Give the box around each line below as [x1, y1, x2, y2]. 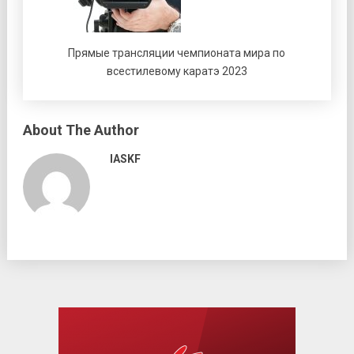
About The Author [22, 121, 139, 138]
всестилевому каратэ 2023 [106, 64, 247, 77]
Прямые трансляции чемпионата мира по [68, 46, 286, 59]
